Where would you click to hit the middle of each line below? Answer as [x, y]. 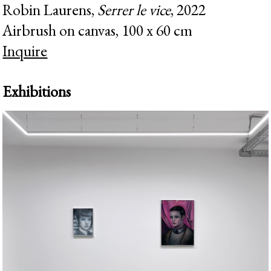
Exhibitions [37, 91]
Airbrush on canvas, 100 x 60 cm [98, 30]
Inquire [25, 51]
